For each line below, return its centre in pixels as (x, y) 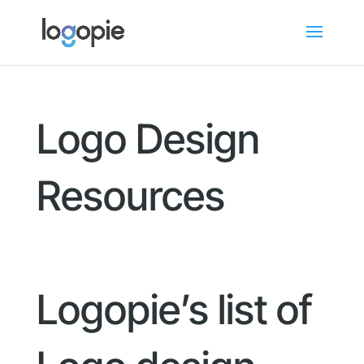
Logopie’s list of (174, 310)
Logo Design (148, 139)
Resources (130, 196)
